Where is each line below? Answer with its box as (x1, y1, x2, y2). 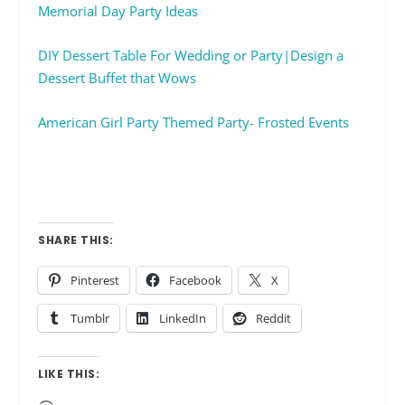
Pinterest (71, 271, 120, 288)
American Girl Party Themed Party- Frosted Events (38, 112, 350, 131)
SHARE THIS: (38, 231, 114, 248)
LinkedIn (159, 309, 207, 326)
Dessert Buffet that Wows (38, 68, 197, 87)
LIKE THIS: (38, 365, 100, 381)
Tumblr (71, 309, 110, 326)
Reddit (256, 309, 292, 326)
